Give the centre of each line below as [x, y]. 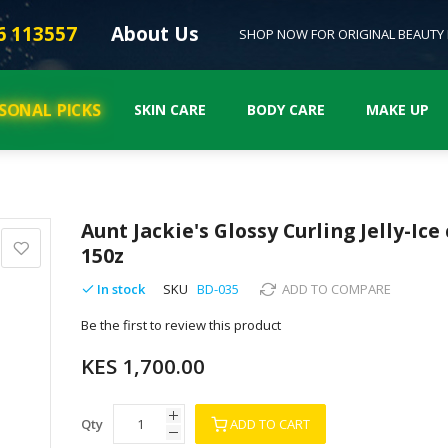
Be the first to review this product [181, 324]
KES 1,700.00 [143, 365]
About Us [155, 34]
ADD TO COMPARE [336, 288]
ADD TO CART [270, 423]
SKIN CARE [170, 109]
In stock [121, 288]
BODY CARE [286, 109]
